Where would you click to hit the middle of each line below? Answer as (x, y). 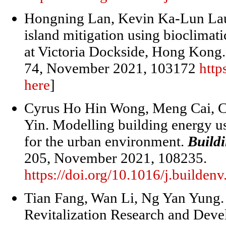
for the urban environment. (106, 141)
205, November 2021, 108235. (116, 158)
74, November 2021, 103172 (112, 68)
